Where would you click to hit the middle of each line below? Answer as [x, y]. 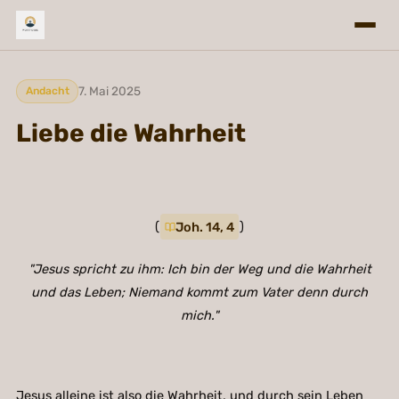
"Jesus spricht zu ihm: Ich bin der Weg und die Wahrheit [199, 269]
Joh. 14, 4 [204, 227]
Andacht [47, 91]
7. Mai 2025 [110, 91]
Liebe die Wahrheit [130, 134]
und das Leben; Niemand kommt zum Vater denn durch [199, 293]
